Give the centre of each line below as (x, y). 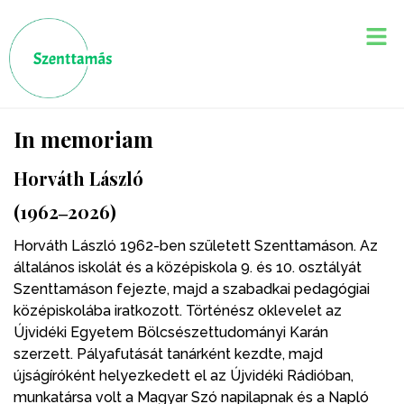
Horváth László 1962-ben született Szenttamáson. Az (196, 245)
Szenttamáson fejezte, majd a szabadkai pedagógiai (192, 289)
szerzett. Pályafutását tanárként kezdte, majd (168, 353)
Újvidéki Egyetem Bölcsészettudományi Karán (171, 332)
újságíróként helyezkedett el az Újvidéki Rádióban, (184, 375)
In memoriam (83, 138)
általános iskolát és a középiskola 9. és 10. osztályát (188, 267)
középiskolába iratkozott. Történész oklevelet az (178, 310)
